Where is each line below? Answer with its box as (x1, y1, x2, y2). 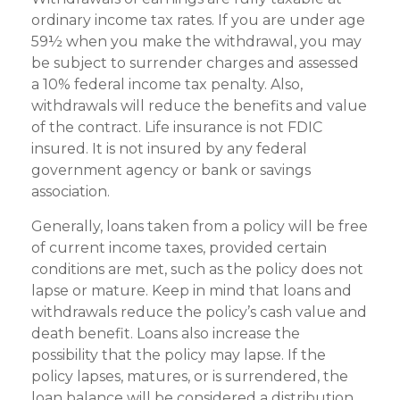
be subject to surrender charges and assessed (31, 54, 359, 71)
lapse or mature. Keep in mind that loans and (31, 281, 352, 299)
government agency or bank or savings (31, 161, 311, 179)
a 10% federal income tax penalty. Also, (31, 75, 303, 93)
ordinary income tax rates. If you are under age (31, 11, 365, 29)
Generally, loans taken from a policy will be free (31, 217, 368, 235)
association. (31, 182, 110, 200)
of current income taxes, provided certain (31, 238, 327, 256)
